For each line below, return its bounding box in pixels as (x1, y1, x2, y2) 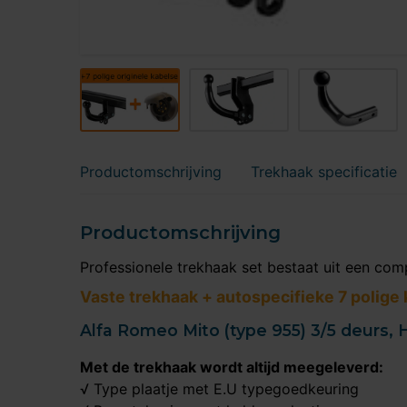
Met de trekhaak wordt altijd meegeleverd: (80, 358, 383, 376)
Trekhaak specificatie (251, 163, 397, 181)
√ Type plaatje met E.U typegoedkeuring (80, 380, 359, 398)
